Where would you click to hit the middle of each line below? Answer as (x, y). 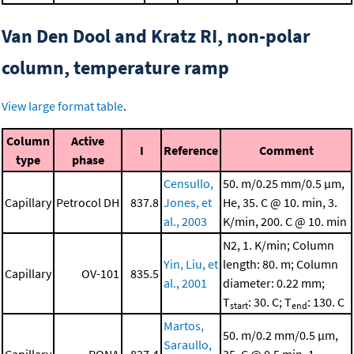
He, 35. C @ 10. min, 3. (280, 203)
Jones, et (188, 203)
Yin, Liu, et (191, 264)
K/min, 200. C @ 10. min (285, 222)
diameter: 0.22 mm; (274, 283)
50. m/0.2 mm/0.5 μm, (281, 335)
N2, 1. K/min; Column (279, 245)
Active (88, 141)
